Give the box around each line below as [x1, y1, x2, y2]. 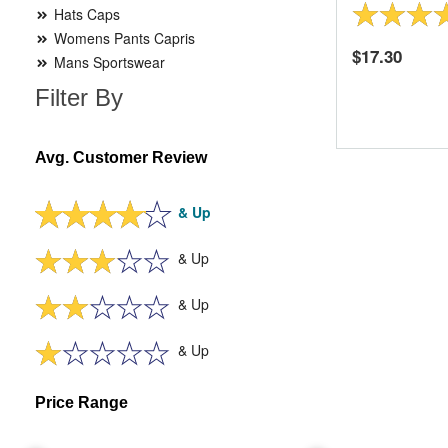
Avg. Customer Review [35, 149, 207, 166]
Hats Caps [50, 4, 120, 24]
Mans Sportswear [50, 52, 165, 72]
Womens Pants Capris [50, 28, 195, 48]
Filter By [35, 84, 123, 111]
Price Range [35, 394, 128, 411]
